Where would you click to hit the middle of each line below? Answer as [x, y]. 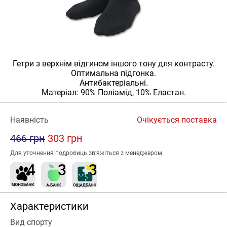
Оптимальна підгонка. [113, 73]
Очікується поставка [177, 120]
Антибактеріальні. [113, 83]
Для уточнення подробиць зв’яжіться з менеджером [86, 153]
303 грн [65, 138]
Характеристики [49, 206]
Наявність [29, 120]
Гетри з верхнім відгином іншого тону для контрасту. [113, 64]
